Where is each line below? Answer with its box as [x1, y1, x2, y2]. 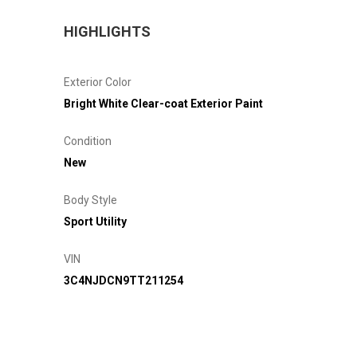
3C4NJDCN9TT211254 [64, 273, 183, 287]
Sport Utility [64, 214, 127, 228]
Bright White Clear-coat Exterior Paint [64, 96, 263, 110]
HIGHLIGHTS [64, 22, 151, 40]
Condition [64, 134, 112, 147]
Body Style [64, 193, 117, 206]
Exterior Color [64, 75, 131, 88]
